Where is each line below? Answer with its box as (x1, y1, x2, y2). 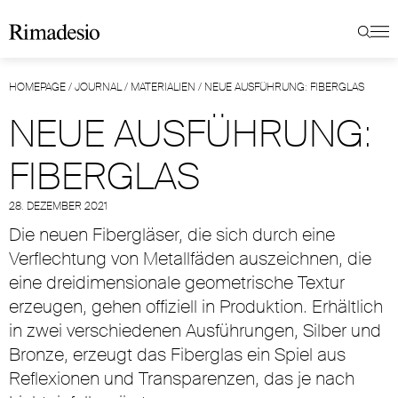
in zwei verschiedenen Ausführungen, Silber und (9, 319, 381, 342)
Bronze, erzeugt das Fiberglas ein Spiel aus (9, 343, 346, 366)
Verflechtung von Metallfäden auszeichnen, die (9, 247, 371, 270)
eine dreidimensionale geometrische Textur (9, 271, 345, 294)
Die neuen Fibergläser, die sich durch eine (9, 223, 335, 246)
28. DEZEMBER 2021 (9, 199, 107, 213)
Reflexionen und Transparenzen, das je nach (9, 367, 354, 390)
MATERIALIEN (131, 80, 195, 94)
